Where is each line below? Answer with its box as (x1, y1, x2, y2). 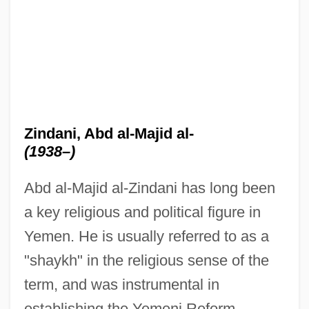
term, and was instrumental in (23, 275, 219, 293)
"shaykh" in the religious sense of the (23, 251, 269, 269)
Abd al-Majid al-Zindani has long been (23, 179, 275, 197)
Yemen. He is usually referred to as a (23, 227, 269, 245)
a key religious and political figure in (23, 203, 261, 221)
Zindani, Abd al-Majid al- (23, 124, 194, 142)
